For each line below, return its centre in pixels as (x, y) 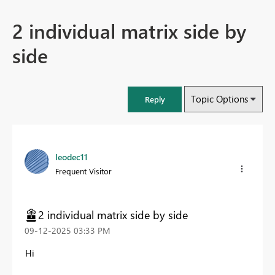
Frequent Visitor (83, 171)
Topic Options (219, 99)
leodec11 (72, 157)
